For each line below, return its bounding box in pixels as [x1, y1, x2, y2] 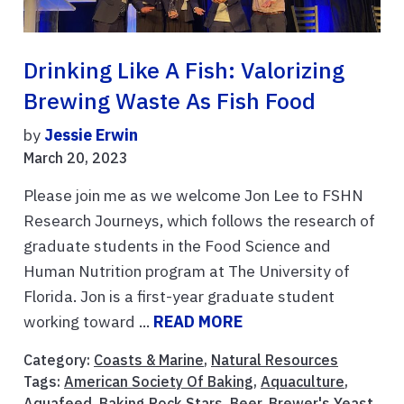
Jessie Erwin [44, 124, 138, 145]
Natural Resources [211, 350, 338, 369]
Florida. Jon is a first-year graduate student [23, 285, 335, 307]
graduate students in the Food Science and [23, 234, 331, 256]
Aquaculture [261, 372, 344, 390]
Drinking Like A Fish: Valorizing [23, 55, 344, 85]
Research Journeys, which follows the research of [23, 209, 375, 231]
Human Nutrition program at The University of [23, 260, 350, 281]
